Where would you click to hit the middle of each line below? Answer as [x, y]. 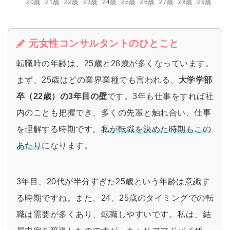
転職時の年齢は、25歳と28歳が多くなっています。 [115, 63]
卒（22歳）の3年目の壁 [62, 96]
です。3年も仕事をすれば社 [160, 96]
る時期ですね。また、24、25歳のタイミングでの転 [115, 198]
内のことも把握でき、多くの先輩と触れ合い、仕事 [114, 112]
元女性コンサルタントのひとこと [104, 43]
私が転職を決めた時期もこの [156, 129]
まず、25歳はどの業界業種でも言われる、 [98, 80]
